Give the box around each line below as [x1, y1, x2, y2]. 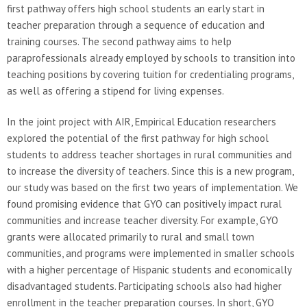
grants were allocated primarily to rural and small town [7, 230, 254, 243]
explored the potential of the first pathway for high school [7, 131, 269, 145]
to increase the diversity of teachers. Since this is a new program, [7, 164, 293, 177]
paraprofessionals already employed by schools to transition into [7, 51, 295, 64]
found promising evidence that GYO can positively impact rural [7, 197, 282, 210]
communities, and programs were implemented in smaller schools [7, 246, 295, 260]
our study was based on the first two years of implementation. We [7, 180, 298, 194]
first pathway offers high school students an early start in [7, 1, 265, 15]
